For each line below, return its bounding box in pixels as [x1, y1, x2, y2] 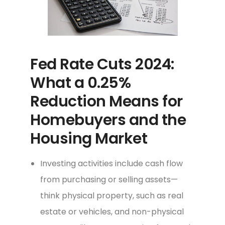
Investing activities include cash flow [40, 157, 183, 169]
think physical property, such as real [40, 189, 183, 201]
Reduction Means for [30, 90, 183, 112]
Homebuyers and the [30, 109, 186, 131]
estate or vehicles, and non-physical [40, 205, 184, 217]
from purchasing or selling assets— [40, 173, 178, 185]
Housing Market [30, 128, 147, 149]
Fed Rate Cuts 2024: [30, 53, 174, 75]
